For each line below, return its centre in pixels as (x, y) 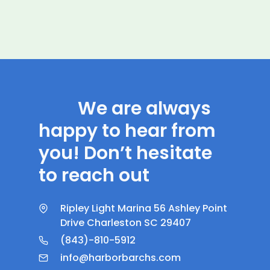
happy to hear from (127, 130)
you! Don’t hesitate (125, 153)
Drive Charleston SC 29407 (126, 222)
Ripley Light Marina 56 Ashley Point (144, 208)
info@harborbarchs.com (121, 257)
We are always (144, 108)
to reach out (94, 175)
